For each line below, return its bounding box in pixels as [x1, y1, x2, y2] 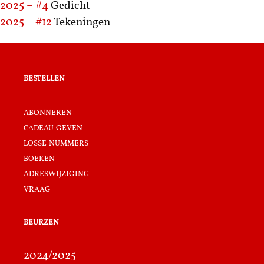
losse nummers [24, 137, 88, 148]
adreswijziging [24, 167, 90, 179]
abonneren [24, 106, 72, 118]
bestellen [24, 72, 65, 84]
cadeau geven [24, 121, 82, 133]
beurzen [24, 216, 59, 227]
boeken [24, 152, 55, 164]
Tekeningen [54, 17, 110, 29]
